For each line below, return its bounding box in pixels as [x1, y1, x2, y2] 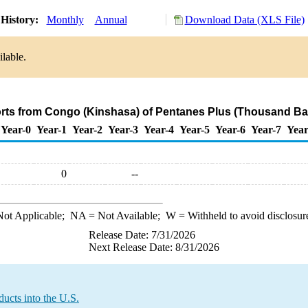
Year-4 [144, 124, 174, 135]
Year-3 [108, 124, 138, 135]
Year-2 [72, 124, 102, 135]
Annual [94, 14, 127, 25]
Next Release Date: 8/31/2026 [89, 241, 219, 253]
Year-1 [36, 124, 67, 135]
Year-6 [215, 124, 245, 135]
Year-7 [251, 124, 281, 135]
